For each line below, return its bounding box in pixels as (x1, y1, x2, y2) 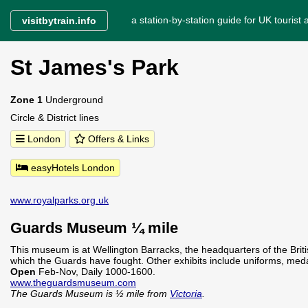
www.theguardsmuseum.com (10, 277, 136, 288)
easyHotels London (28, 162, 115, 173)
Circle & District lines (10, 112, 99, 123)
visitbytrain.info (22, 15, 96, 26)
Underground (43, 94, 103, 105)
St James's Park (10, 55, 179, 80)
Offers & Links (85, 133, 149, 144)
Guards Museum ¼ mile (10, 219, 178, 236)
